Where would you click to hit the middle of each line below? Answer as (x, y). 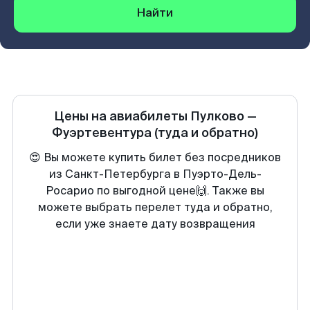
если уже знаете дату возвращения (155, 224)
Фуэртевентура (102, 133)
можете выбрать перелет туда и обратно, (155, 207)
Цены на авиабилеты (122, 116)
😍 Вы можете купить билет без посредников (155, 157)
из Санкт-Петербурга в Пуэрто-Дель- (155, 174)
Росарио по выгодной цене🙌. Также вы (155, 191)
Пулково (217, 116)
